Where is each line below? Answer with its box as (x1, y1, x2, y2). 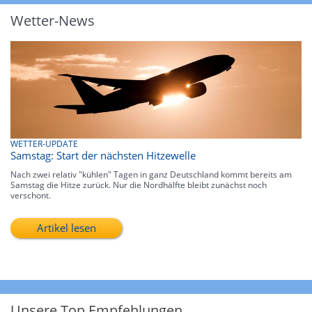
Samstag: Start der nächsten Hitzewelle (10, 148, 196, 162)
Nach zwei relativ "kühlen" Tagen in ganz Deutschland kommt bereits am (10, 168, 292, 180)
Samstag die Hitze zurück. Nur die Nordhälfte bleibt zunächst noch (10, 178, 267, 191)
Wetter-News (10, 11, 95, 31)
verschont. (10, 189, 51, 201)
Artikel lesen (36, 220, 96, 235)
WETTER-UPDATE (10, 137, 78, 150)
